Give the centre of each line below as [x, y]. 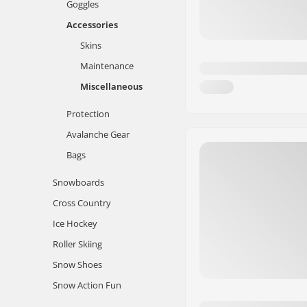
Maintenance [107, 66]
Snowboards [78, 182]
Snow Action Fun [87, 285]
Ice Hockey [75, 223]
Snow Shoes [77, 265]
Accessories [92, 25]
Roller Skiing [77, 244]
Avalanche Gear [98, 134]
